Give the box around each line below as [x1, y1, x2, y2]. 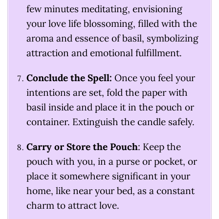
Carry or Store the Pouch [26, 140, 138, 153]
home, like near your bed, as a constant [26, 184, 195, 197]
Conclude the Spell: [26, 71, 112, 84]
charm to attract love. [26, 199, 119, 211]
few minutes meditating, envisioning [26, 3, 182, 15]
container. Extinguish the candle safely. [26, 115, 195, 128]
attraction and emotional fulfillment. [26, 47, 182, 59]
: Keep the [137, 140, 181, 153]
